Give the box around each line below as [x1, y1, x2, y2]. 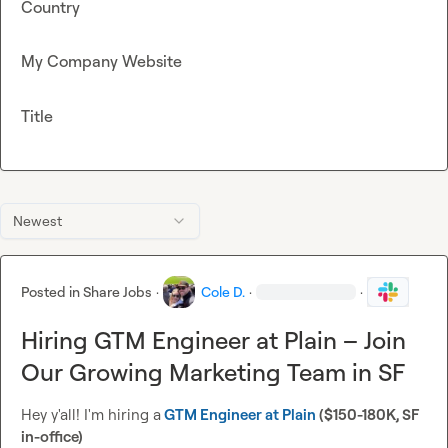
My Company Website [21, 51, 182, 72]
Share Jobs [83, 283, 152, 301]
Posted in [21, 283, 83, 301]
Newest [13, 212, 62, 230]
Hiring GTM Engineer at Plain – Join [21, 325, 406, 356]
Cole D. [201, 283, 245, 301]
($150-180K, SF [316, 405, 419, 425]
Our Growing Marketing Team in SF [21, 357, 405, 388]
